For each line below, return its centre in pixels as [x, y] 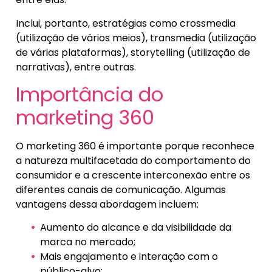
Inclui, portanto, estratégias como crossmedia [126, 23]
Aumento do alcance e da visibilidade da [136, 228]
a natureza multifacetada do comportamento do [133, 161]
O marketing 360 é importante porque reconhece [135, 146]
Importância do [90, 95]
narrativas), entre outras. [76, 67]
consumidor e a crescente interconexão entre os [133, 175]
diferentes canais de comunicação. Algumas [121, 190]
